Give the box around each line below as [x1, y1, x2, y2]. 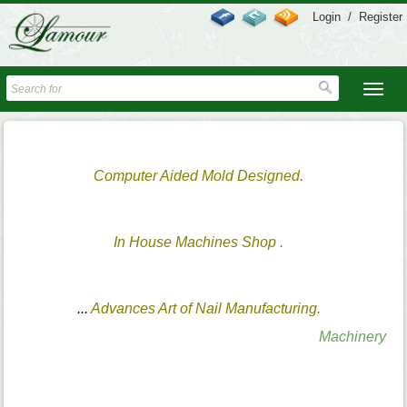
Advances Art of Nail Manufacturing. [90, 301, 321, 317]
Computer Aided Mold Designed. [94, 168, 304, 184]
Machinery [319, 329, 387, 345]
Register [359, 10, 402, 24]
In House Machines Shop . [114, 234, 284, 251]
